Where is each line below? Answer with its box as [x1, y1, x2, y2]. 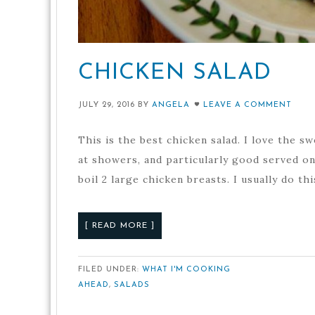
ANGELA [152, 101, 190, 110]
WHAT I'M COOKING [142, 266, 231, 274]
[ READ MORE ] [85, 221, 155, 231]
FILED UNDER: [78, 266, 142, 274]
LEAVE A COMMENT [203, 101, 292, 110]
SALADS [114, 281, 150, 290]
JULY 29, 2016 [78, 101, 135, 110]
